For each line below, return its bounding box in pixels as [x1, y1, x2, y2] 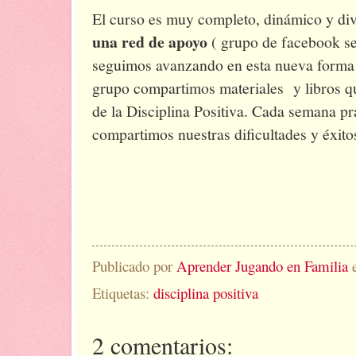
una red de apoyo [92, 30, 207, 54]
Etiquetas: [92, 283, 153, 304]
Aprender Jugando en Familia [176, 256, 348, 277]
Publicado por [92, 256, 176, 277]
